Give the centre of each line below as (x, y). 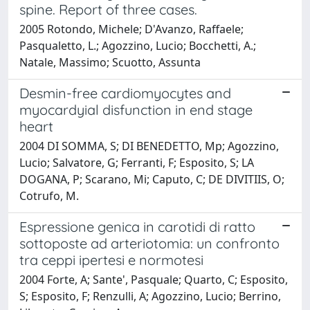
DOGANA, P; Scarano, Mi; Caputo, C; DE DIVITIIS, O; (152, 179)
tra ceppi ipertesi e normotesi (111, 259)
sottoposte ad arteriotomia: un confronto (149, 243)
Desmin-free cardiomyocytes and (125, 93)
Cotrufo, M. (49, 195)
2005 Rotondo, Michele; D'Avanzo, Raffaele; (131, 29)
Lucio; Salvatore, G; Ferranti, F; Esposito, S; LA (137, 162)
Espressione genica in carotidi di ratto (137, 226)
